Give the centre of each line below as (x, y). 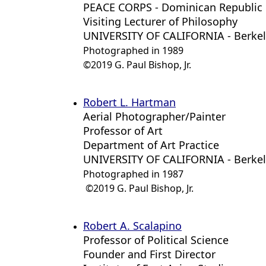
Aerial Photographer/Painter (154, 116)
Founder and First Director (149, 254)
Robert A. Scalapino (132, 226)
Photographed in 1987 (133, 174)
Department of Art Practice (151, 145)
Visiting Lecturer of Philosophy (160, 21)
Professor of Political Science (156, 240)
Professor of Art (123, 131)
